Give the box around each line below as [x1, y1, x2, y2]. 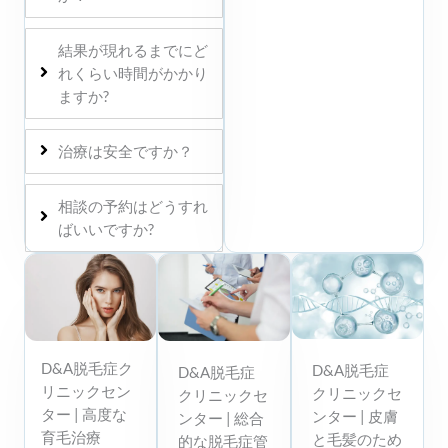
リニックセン [41, 382, 131, 400]
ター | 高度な [41, 405, 127, 423]
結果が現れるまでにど [58, 41, 208, 59]
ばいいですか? [58, 220, 154, 238]
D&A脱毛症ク [41, 359, 133, 377]
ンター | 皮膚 [311, 407, 398, 425]
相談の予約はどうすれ [58, 197, 208, 215]
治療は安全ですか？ [58, 142, 193, 160]
